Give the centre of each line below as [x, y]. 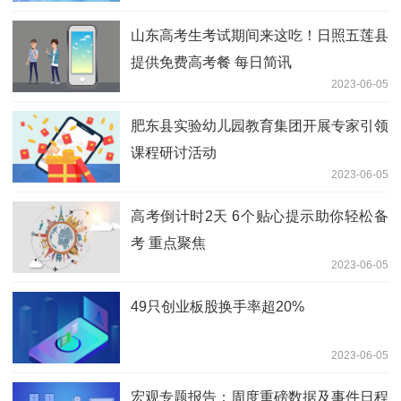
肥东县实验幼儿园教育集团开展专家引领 [260, 126]
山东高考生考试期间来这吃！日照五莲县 [260, 36]
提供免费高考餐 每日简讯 [211, 63]
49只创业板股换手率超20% [218, 307]
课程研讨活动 [174, 153]
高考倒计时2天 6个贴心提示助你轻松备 [260, 217]
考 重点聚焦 [168, 243]
